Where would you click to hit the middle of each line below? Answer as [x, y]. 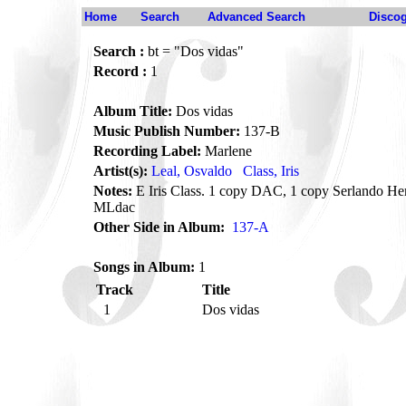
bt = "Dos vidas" [194, 51]
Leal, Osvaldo [192, 171]
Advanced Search [256, 17]
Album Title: [133, 111]
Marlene [227, 151]
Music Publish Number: [167, 131]
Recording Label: [147, 151]
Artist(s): [121, 171]
